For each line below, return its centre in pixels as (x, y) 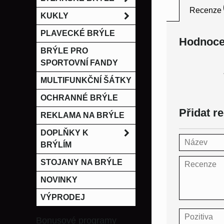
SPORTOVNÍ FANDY (79, 63)
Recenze (205, 10)
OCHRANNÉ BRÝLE (79, 98)
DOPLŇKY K (64, 133)
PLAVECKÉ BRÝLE (78, 33)
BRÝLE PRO (64, 51)
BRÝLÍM (56, 145)
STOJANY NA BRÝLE (81, 162)
